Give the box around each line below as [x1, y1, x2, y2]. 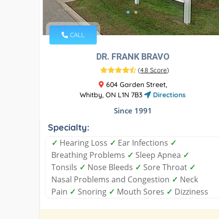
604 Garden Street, [104, 80, 167, 89]
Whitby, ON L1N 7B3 [80, 90, 145, 99]
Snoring [76, 186, 109, 197]
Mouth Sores [115, 186, 166, 197]
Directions [151, 90, 186, 99]
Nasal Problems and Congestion [51, 174, 172, 185]
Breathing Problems [51, 149, 127, 160]
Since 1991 [113, 105, 152, 115]
